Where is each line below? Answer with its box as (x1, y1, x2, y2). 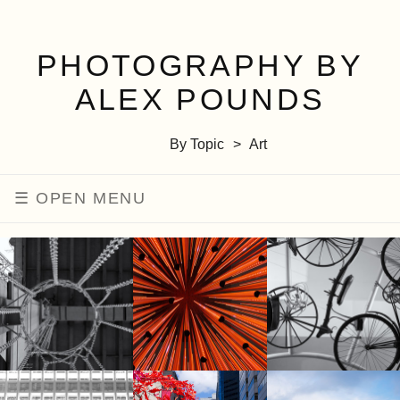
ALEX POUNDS (74, 82, 326, 116)
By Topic (169, 137, 224, 152)
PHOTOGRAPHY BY (36, 48, 364, 82)
